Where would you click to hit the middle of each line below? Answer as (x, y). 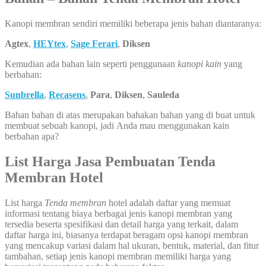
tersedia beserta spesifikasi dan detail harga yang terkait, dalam (121, 224)
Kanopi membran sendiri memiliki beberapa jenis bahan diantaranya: (133, 23)
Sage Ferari (94, 43)
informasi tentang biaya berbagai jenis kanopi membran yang (118, 213)
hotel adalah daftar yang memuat (168, 202)
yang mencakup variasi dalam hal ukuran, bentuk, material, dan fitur (132, 245)
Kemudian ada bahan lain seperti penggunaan (91, 64)
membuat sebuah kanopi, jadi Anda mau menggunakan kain (117, 125)
